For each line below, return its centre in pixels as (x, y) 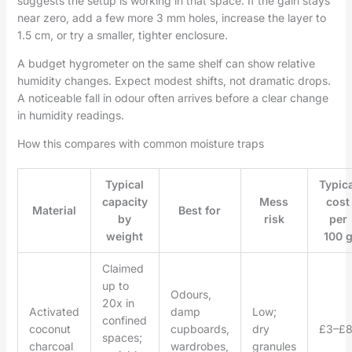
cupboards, (200, 328)
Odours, (191, 294)
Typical (125, 184)
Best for (200, 210)
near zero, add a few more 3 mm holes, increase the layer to (171, 17)
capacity (125, 201)
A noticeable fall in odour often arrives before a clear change (172, 97)
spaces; (122, 337)
